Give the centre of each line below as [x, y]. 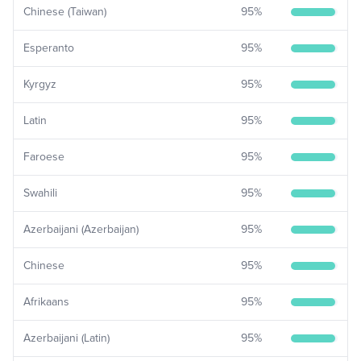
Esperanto [49, 48]
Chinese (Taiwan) [65, 12]
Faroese [44, 157]
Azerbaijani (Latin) [66, 338]
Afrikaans [46, 302]
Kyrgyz [40, 84]
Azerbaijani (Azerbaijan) [81, 229]
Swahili [40, 193]
